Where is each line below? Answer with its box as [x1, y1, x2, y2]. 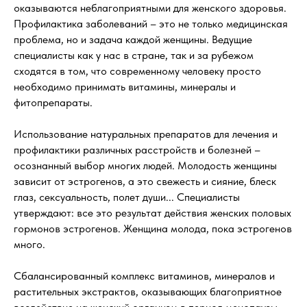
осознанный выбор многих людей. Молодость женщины [14, 159, 277, 172]
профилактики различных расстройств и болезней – [14, 143, 260, 156]
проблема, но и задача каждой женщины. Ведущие [14, 33, 252, 46]
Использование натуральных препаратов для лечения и [14, 127, 278, 140]
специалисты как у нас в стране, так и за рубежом [14, 49, 254, 62]
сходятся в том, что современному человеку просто [14, 64, 261, 77]
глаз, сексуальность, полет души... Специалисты [14, 191, 240, 204]
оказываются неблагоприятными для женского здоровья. [14, 1, 286, 14]
